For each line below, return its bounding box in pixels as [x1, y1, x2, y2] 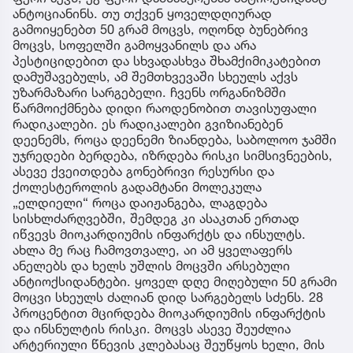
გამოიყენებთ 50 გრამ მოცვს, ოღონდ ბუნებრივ [13, 21, 308, 38]
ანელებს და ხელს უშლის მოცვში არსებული [13, 258, 290, 274]
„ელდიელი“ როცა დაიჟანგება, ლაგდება [13, 195, 267, 211]
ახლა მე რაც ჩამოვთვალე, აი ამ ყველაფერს [13, 242, 292, 258]
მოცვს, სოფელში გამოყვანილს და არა [13, 37, 256, 54]
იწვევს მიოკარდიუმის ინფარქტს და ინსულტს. [13, 226, 306, 243]
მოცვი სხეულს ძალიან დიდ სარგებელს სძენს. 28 [13, 289, 323, 306]
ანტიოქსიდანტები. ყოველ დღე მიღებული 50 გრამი [13, 273, 337, 290]
